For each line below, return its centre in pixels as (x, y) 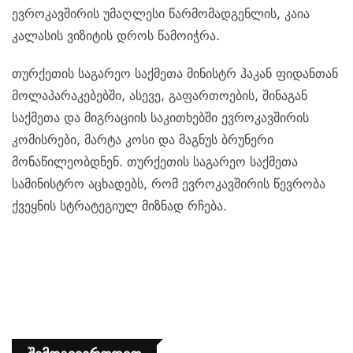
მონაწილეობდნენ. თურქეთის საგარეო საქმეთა (155, 162)
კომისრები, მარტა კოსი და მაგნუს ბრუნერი (143, 140)
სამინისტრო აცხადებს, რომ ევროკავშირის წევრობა (169, 184)
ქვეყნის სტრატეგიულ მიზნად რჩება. (119, 206)
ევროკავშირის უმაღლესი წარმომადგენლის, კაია (161, 14)
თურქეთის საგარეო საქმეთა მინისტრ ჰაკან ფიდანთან (175, 74)
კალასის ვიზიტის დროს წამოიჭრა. (116, 36)
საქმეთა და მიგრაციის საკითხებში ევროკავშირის (160, 118)
